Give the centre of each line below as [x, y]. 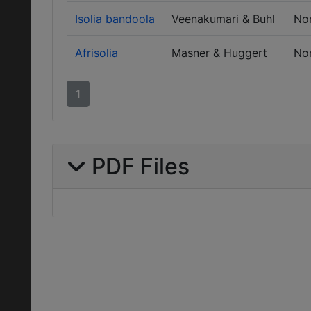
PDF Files [138, 166]
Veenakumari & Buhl [223, 19]
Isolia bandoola [115, 19]
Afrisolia [96, 53]
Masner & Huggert [219, 53]
